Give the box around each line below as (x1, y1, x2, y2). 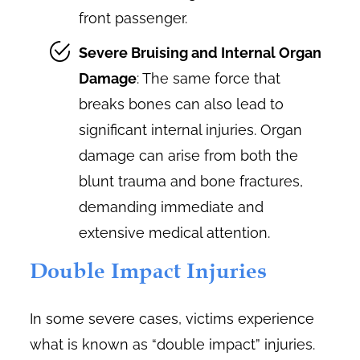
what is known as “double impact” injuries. (30, 336, 316, 354)
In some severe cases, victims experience (30, 310, 315, 328)
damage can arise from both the (79, 147, 299, 165)
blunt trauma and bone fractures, (79, 173, 304, 190)
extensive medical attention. (79, 224, 271, 242)
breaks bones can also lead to (79, 96, 284, 113)
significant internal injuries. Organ (79, 121, 303, 139)
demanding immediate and (79, 198, 264, 216)
